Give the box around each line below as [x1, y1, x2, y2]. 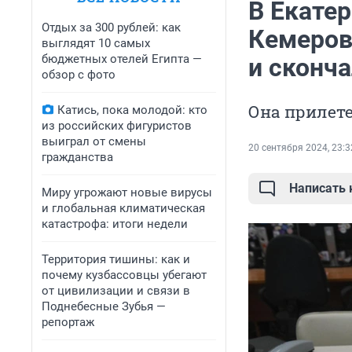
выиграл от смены [42, 134, 146, 148]
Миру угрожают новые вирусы [42, 185, 212, 200]
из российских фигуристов [42, 119, 192, 133]
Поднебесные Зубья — [42, 299, 166, 313]
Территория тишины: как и [42, 252, 190, 266]
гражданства [42, 150, 113, 164]
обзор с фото [42, 68, 115, 82]
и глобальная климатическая [42, 201, 205, 215]
